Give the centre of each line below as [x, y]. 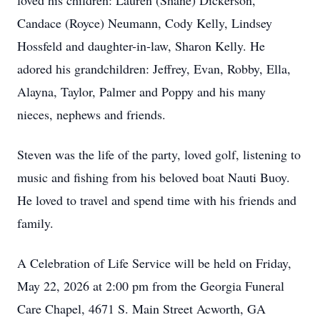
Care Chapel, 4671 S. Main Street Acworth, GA [141, 309]
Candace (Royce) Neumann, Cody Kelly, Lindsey [145, 23]
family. [35, 223]
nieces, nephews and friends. [91, 114]
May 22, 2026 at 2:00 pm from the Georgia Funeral [151, 286]
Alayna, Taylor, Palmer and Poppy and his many [141, 91]
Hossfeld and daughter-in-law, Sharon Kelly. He [141, 46]
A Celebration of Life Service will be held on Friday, [154, 263]
